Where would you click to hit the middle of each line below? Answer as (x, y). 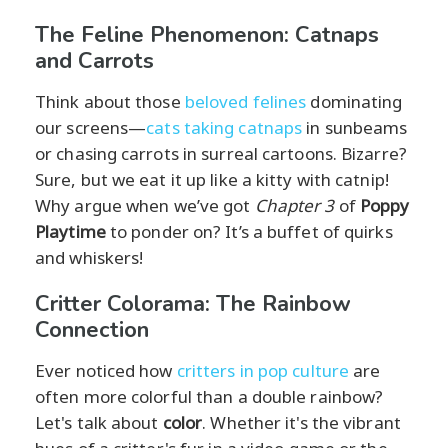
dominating (354, 101)
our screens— (91, 127)
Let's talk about (99, 422)
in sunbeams (355, 127)
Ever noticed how (106, 370)
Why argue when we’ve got (145, 205)
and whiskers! (89, 257)
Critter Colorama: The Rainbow (193, 303)
